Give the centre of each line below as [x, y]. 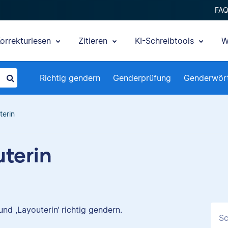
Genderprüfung [142, 78]
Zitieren [94, 41]
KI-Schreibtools [166, 41]
